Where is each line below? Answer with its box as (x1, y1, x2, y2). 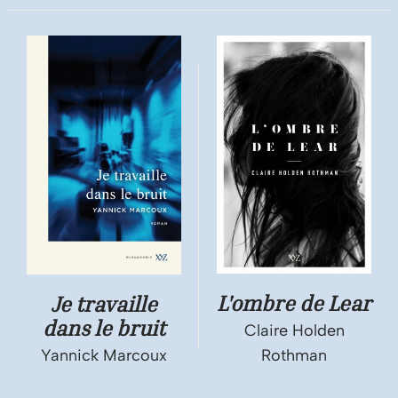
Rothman (261, 346, 327, 366)
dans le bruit (43, 315, 165, 341)
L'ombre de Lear (217, 291, 371, 316)
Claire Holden (243, 321, 345, 341)
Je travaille (51, 291, 157, 317)
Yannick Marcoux (41, 346, 167, 366)
